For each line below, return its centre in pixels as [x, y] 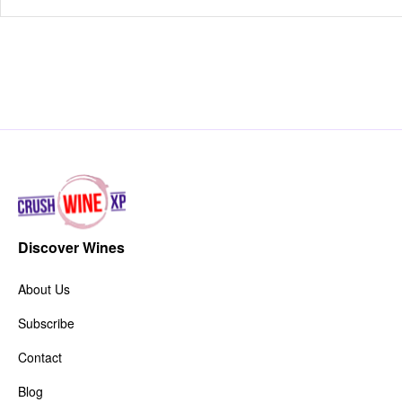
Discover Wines [71, 248]
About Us [44, 289]
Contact [40, 358]
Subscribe [46, 323]
